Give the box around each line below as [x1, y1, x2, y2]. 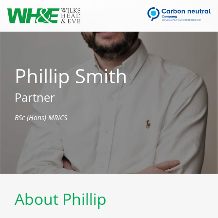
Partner [15, 89, 55, 106]
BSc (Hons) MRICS [15, 113, 67, 123]
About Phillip [15, 188, 107, 210]
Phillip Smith [15, 62, 127, 90]
